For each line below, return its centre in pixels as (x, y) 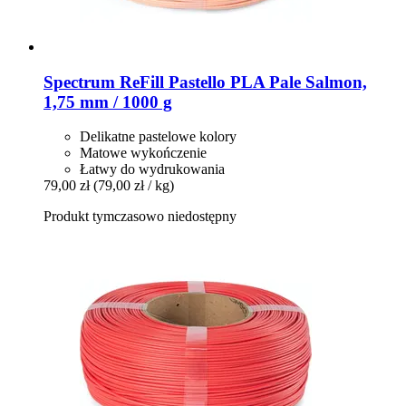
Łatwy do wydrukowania (152, 169)
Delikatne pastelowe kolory (158, 137)
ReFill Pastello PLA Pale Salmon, (241, 82)
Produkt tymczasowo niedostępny (140, 217)
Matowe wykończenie (143, 153)
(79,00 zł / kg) (134, 186)
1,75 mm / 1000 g (108, 101)
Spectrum (79, 82)
